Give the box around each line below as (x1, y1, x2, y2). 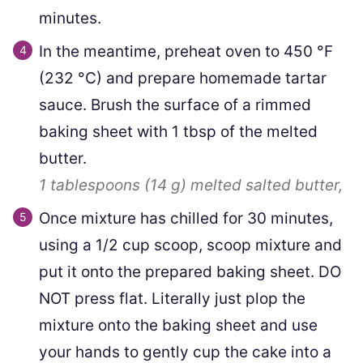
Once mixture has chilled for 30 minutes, (39, 208, 333, 228)
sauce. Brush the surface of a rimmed (39, 95, 311, 114)
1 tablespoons (39, 175, 140, 194)
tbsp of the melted (183, 122, 318, 141)
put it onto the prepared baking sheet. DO (39, 262, 341, 281)
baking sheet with (39, 122, 172, 141)
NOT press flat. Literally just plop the (39, 288, 305, 308)
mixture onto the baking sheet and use (39, 315, 318, 335)
